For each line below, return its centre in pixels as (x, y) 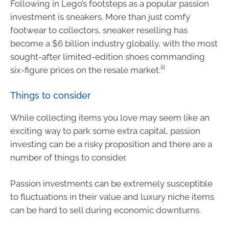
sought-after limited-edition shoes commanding (108, 57)
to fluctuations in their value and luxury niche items (112, 197)
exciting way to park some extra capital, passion (105, 131)
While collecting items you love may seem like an (110, 117)
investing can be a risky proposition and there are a (111, 144)
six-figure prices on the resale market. (85, 70)
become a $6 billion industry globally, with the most (114, 43)
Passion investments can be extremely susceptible (111, 184)
